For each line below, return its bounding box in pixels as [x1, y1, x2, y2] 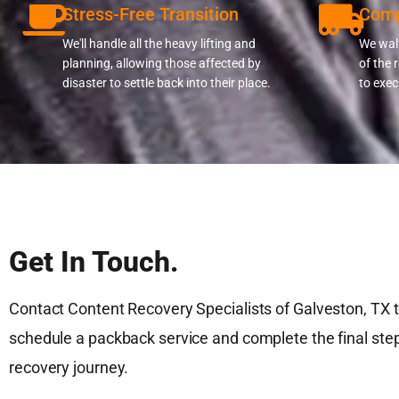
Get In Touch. [9, 245, 178, 279]
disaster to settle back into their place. [62, 76, 271, 90]
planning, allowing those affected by [62, 56, 261, 70]
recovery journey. [9, 358, 129, 377]
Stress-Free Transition [62, 4, 239, 25]
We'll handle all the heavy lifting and [62, 37, 256, 51]
